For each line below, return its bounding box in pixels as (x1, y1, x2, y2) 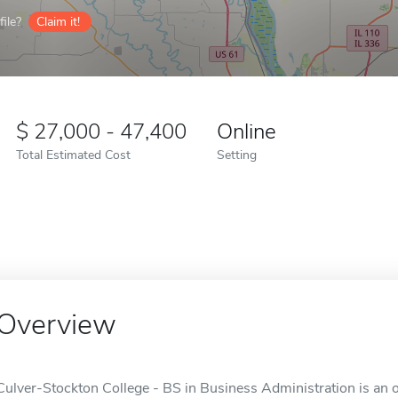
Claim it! (36, 13, 80, 30)
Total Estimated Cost (16, 146, 131, 163)
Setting (217, 146, 257, 163)
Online (217, 117, 276, 146)
